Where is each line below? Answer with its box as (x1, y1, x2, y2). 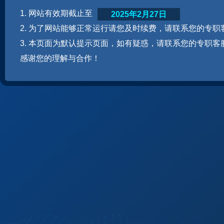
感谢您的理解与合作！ (20, 54, 100, 62)
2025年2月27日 (111, 10, 166, 18)
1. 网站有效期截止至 (20, 9, 92, 17)
